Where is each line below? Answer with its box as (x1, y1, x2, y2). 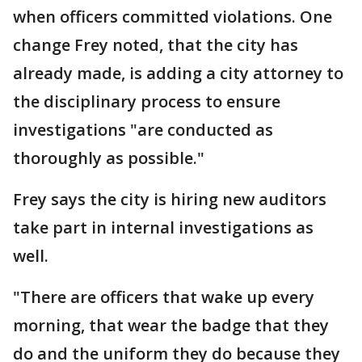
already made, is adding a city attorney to (13, 62, 343, 84)
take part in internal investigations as (13, 217, 314, 238)
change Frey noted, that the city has (13, 34, 298, 56)
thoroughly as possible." (13, 147, 204, 169)
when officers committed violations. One (13, 6, 332, 27)
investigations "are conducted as (13, 119, 273, 141)
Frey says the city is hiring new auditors (13, 188, 326, 210)
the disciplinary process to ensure (13, 90, 280, 112)
